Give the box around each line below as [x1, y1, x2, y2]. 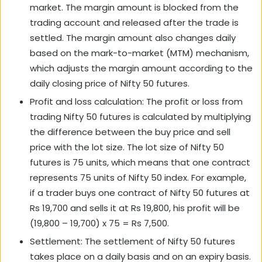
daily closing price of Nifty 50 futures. [30, 77, 189, 90]
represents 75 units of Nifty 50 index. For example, [30, 171, 246, 184]
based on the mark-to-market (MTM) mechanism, [30, 47, 249, 60]
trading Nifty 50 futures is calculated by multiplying [30, 111, 251, 123]
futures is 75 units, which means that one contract [30, 156, 250, 169]
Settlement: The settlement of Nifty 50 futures [30, 235, 235, 248]
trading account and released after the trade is [30, 16, 239, 29]
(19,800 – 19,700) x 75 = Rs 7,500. [30, 217, 169, 230]
